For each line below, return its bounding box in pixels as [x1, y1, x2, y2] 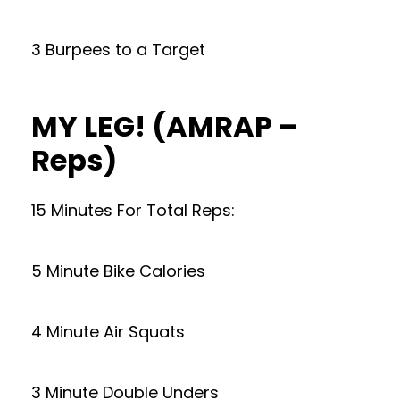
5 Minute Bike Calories [31, 260, 205, 282]
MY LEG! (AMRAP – [31, 106, 298, 146]
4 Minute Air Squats [31, 321, 185, 343]
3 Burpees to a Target [31, 38, 205, 61]
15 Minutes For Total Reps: [31, 199, 235, 221]
